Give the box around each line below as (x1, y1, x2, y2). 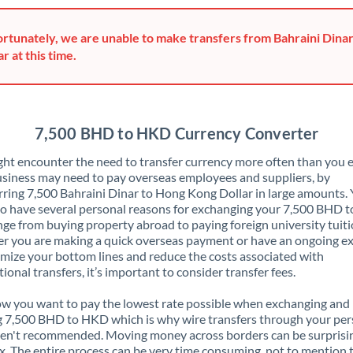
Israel (109, 172, 136, 185)
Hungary (109, 77, 152, 91)
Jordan (109, 298, 143, 311)
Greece (109, 14, 144, 28)
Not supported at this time (160, 110, 259, 121)
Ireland (109, 140, 144, 154)
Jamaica (109, 235, 149, 248)
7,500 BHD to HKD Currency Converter (34, 124, 319, 143)
